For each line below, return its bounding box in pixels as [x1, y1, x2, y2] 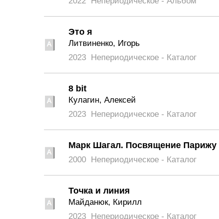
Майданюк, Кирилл [68, 197, 142, 207]
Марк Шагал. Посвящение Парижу [68, 140, 217, 150]
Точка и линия [68, 186, 130, 196]
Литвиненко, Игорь [68, 39, 140, 48]
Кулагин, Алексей [68, 95, 136, 105]
